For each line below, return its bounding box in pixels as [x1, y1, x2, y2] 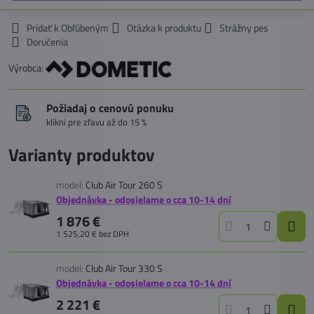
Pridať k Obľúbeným [27, 20, 109, 35]
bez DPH [99, 227, 129, 241]
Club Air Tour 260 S [86, 177, 163, 193]
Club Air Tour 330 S [86, 261, 163, 276]
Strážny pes [219, 20, 268, 35]
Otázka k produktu [127, 20, 201, 35]
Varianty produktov [8, 141, 154, 168]
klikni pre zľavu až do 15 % [46, 114, 146, 129]
